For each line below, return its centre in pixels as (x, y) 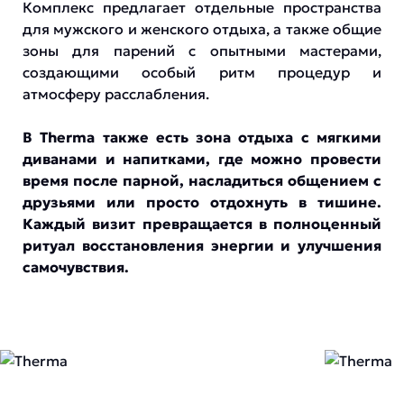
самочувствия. (76, 267)
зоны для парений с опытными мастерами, (202, 50)
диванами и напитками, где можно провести (202, 159)
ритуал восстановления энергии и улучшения (202, 245)
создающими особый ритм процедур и (202, 72)
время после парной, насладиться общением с (202, 180)
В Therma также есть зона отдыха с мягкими (202, 137)
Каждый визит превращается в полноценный (202, 224)
